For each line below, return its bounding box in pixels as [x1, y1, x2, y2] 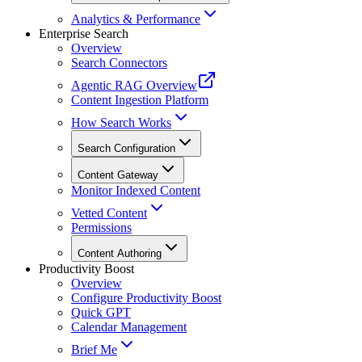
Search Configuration [78, 142, 175, 155]
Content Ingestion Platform [71, 93, 208, 107]
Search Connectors [71, 56, 167, 70]
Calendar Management [71, 320, 187, 335]
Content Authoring [78, 247, 162, 260]
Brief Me [71, 343, 117, 357]
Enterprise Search [39, 27, 128, 41]
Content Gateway [78, 169, 158, 182]
